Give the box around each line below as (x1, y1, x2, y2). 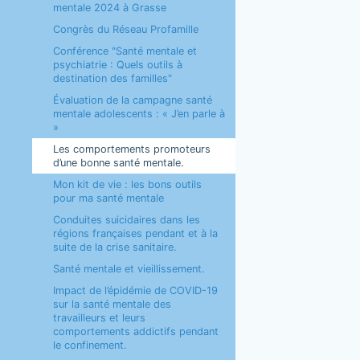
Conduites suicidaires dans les (52, 214, 200, 226)
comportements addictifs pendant (52, 325, 219, 337)
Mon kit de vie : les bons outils (52, 178, 202, 190)
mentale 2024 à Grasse (52, 2, 166, 14)
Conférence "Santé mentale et (52, 45, 197, 57)
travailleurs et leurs (52, 312, 145, 324)
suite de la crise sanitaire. (52, 241, 177, 253)
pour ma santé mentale (52, 192, 164, 204)
